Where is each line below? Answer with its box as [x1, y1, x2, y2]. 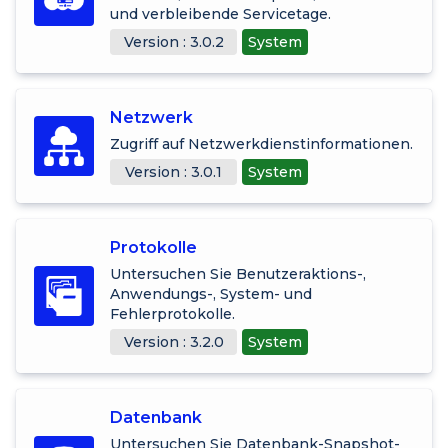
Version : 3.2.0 [123, 332, 224, 351]
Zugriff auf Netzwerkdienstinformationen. [110, 134, 413, 153]
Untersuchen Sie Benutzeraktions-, [110, 264, 366, 283]
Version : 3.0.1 [125, 162, 222, 181]
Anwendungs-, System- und [110, 284, 312, 303]
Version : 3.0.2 [123, 32, 224, 51]
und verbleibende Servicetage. [110, 4, 331, 23]
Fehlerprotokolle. [110, 304, 235, 323]
